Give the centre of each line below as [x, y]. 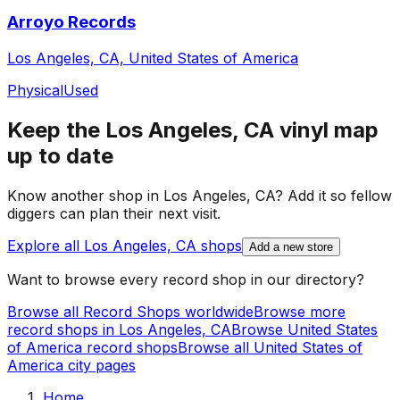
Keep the [56, 129]
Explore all [46, 245]
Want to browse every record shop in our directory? [186, 279]
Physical [35, 90]
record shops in [63, 329]
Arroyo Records [71, 22]
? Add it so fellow [333, 195]
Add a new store [291, 246]
